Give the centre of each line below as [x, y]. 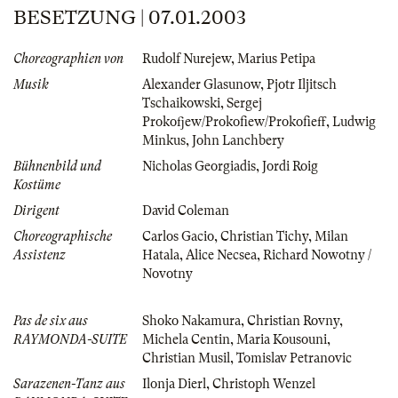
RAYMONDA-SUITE [70, 339]
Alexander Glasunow [201, 84]
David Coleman [186, 210]
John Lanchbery [238, 140]
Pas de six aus [51, 320]
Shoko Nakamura [191, 320]
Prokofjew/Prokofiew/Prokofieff [234, 121]
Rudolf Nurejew [187, 58]
